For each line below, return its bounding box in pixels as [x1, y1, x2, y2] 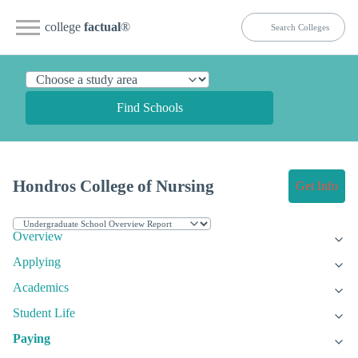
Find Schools [116, 101, 183, 114]
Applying [13, 255, 61, 269]
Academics [13, 280, 69, 295]
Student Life [13, 306, 75, 320]
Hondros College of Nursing [13, 177, 214, 196]
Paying [13, 332, 50, 346]
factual [84, 20, 121, 34]
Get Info [296, 179, 338, 193]
